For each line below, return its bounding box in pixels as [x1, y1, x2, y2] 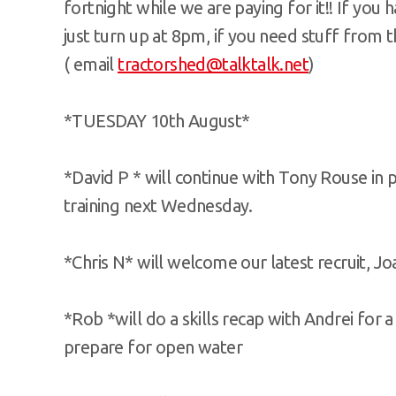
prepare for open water [64, 336, 243, 357]
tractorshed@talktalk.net [118, 53, 309, 74]
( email [64, 53, 118, 74]
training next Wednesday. [64, 194, 253, 216]
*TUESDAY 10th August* [64, 110, 250, 131]
